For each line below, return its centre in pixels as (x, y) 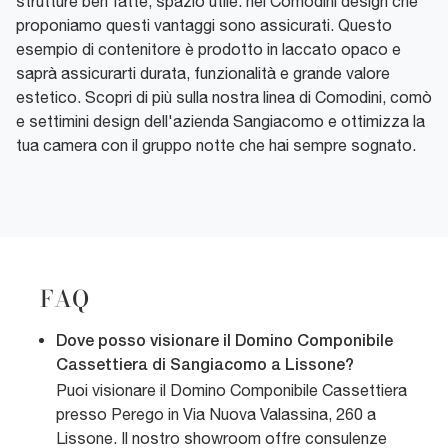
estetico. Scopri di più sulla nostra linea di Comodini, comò (224, 97)
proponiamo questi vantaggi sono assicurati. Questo (204, 25)
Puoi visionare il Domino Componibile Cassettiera (231, 390)
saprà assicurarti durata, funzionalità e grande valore (203, 73)
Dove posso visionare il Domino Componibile (224, 342)
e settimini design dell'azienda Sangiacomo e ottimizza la (220, 121)
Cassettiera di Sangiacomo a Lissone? (205, 366)
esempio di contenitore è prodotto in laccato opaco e (208, 49)
